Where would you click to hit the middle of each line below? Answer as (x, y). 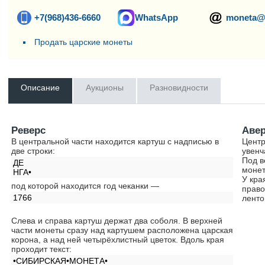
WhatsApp (157, 17)
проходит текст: (42, 249)
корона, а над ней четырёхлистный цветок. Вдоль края (118, 240)
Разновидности (179, 88)
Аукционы (105, 88)
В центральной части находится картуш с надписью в (115, 141)
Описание (41, 88)
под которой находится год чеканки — (87, 186)
